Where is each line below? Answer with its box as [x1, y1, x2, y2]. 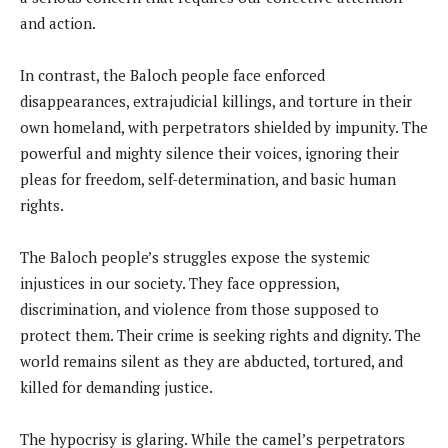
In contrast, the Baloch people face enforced [20, 65, 325, 86]
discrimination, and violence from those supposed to [20, 299, 379, 320]
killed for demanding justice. [20, 377, 213, 398]
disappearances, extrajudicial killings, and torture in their [20, 91, 412, 112]
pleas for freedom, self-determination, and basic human [20, 169, 396, 190]
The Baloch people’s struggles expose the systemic [20, 247, 370, 268]
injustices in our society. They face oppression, [20, 273, 339, 294]
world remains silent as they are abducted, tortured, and [20, 351, 403, 372]
